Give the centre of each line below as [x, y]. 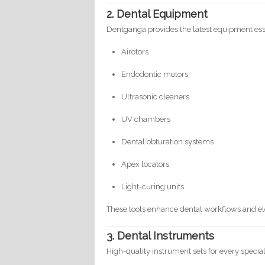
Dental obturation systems [168, 141]
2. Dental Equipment [157, 14]
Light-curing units [153, 186]
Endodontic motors [155, 74]
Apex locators [146, 164]
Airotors [135, 51]
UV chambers [146, 119]
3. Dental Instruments [161, 236]
